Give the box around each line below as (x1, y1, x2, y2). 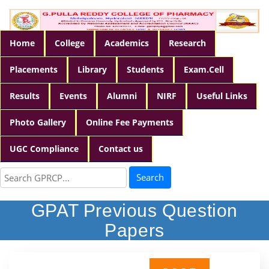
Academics (104, 37, 149, 49)
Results (10, 90, 40, 101)
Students (127, 64, 164, 75)
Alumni (107, 90, 137, 101)
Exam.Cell (184, 64, 224, 75)
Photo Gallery (10, 116, 66, 128)
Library (77, 64, 107, 75)
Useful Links (196, 90, 247, 101)
